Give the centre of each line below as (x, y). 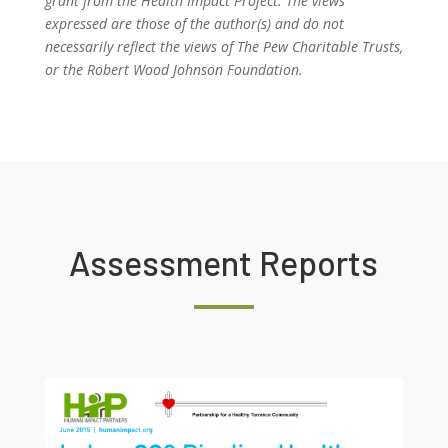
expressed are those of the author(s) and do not (194, 23)
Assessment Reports (224, 262)
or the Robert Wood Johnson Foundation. (173, 69)
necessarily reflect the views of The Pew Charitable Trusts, (223, 46)
